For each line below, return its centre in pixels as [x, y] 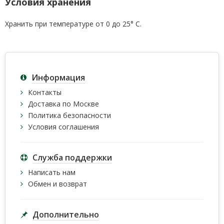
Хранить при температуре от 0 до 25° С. [73, 24]
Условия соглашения [63, 127]
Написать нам [52, 172]
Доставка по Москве [63, 104]
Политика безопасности [69, 115]
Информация [58, 77]
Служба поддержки [72, 157]
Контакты [45, 92]
